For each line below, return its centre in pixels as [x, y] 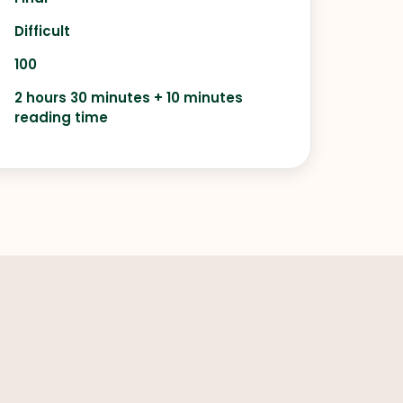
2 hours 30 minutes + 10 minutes [129, 98]
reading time [62, 117]
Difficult [43, 31]
